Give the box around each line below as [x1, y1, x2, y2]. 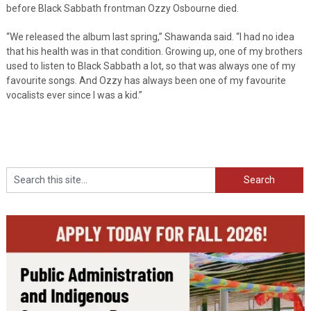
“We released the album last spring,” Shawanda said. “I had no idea [6, 31, 294, 42]
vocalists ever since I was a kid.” [6, 89, 142, 101]
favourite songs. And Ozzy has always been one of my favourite [6, 74, 286, 86]
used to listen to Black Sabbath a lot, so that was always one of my [6, 60, 296, 72]
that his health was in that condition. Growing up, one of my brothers [6, 45, 303, 57]
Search [215, 167, 246, 179]
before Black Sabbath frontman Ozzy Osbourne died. [6, 2, 239, 14]
